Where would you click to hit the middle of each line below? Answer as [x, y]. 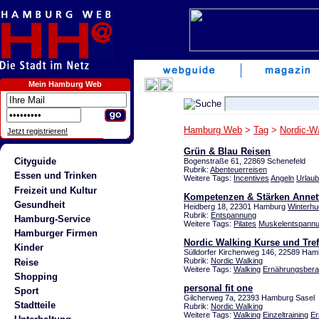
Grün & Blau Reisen [227, 151]
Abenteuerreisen [239, 169]
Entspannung [234, 215]
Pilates [245, 224]
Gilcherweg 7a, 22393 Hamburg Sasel [249, 298]
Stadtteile [35, 305]
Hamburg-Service [52, 219]
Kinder [28, 248]
